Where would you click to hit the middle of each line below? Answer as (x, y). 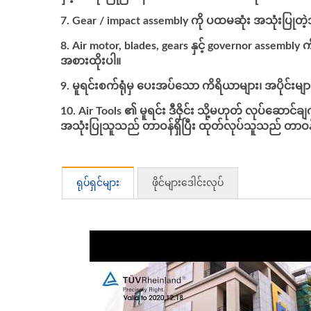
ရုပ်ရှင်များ (98, 183)
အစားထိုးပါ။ (91, 61)
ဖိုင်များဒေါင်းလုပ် (188, 183)
